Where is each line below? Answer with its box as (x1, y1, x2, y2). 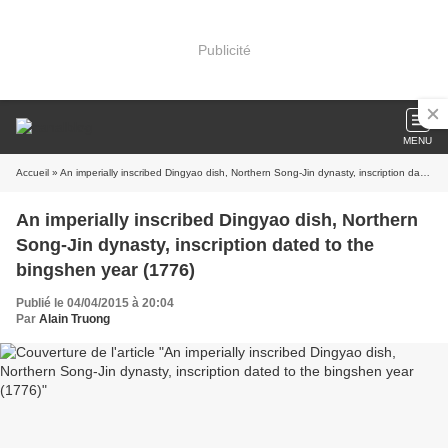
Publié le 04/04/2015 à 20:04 (16, 296, 174, 310)
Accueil (16, 167, 49, 178)
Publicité (197, 41, 251, 58)
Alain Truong (39, 312, 110, 326)
